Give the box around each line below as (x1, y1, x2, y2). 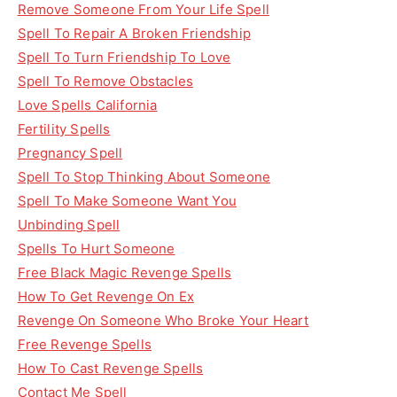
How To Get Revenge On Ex (17, 288, 194, 305)
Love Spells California (17, 97, 158, 113)
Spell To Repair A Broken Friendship (17, 25, 251, 42)
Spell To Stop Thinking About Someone (17, 168, 271, 185)
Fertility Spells (17, 121, 111, 137)
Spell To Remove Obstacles (17, 73, 194, 90)
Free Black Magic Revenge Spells (17, 264, 232, 281)
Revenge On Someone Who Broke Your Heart (17, 312, 309, 329)
